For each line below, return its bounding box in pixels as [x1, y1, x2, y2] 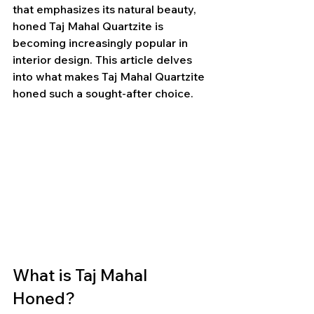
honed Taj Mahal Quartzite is [13, 19, 166, 33]
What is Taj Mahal [13, 264, 151, 286]
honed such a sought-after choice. [13, 86, 193, 100]
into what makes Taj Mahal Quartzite [13, 69, 207, 83]
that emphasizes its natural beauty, [13, 2, 199, 16]
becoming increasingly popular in [13, 36, 191, 50]
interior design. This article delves [13, 53, 195, 67]
